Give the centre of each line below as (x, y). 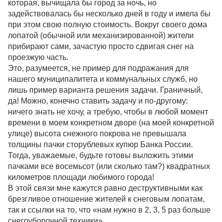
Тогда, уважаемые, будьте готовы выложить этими (101, 155)
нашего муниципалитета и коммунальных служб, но (103, 79)
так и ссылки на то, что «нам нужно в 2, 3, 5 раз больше (109, 210)
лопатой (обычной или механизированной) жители (101, 35)
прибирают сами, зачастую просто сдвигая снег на (101, 46)
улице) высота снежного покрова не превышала (97, 133)
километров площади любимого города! (81, 177)
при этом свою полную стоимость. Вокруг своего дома (108, 24)
